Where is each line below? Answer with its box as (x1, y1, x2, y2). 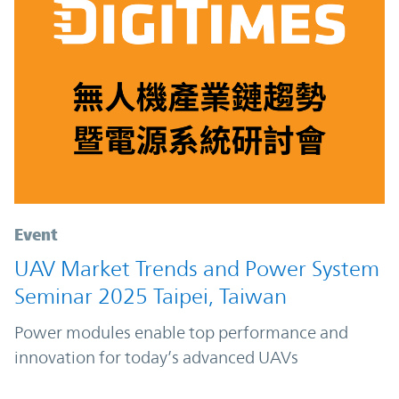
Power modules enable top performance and (14, 322, 348, 342)
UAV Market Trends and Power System (14, 256, 379, 281)
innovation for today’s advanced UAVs (14, 346, 298, 367)
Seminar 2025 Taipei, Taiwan (14, 283, 287, 309)
